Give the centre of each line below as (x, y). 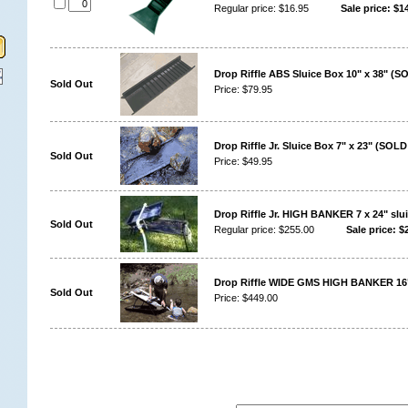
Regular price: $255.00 (264, 229)
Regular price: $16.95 (261, 8)
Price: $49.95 (243, 161)
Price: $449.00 (245, 298)
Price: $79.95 (243, 89)
